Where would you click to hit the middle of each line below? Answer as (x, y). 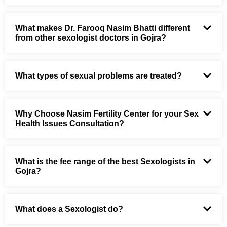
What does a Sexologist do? (69, 209)
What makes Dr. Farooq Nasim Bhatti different (103, 28)
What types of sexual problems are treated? (99, 75)
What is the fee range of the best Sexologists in (105, 161)
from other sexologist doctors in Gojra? (91, 37)
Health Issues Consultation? (70, 123)
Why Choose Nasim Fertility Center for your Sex (107, 113)
